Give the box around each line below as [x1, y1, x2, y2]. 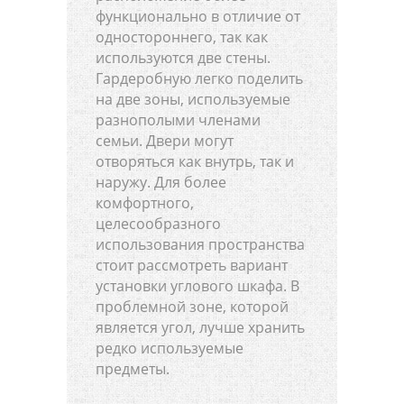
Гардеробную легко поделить [96, 68, 303, 88]
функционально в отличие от [96, 5, 300, 26]
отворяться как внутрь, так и [96, 151, 294, 171]
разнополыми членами [96, 109, 261, 130]
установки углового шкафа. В [96, 275, 299, 296]
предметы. [96, 358, 170, 379]
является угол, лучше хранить [96, 317, 305, 337]
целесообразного [96, 213, 221, 234]
